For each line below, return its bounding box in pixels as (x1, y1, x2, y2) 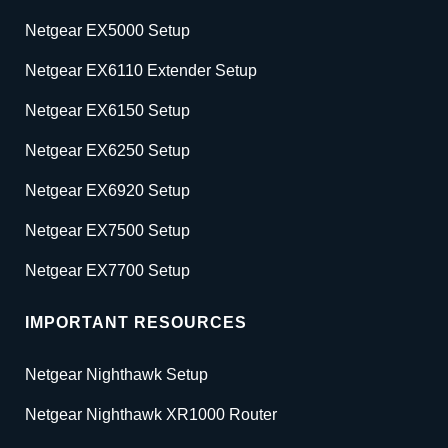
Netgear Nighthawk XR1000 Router (25, 406, 277, 424)
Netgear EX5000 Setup (25, 22, 190, 40)
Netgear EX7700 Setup (25, 262, 190, 280)
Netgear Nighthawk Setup (25, 366, 208, 384)
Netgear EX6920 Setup (25, 182, 190, 200)
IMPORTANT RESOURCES (25, 314, 247, 332)
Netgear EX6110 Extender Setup (25, 62, 257, 80)
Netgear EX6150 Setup (25, 102, 190, 120)
